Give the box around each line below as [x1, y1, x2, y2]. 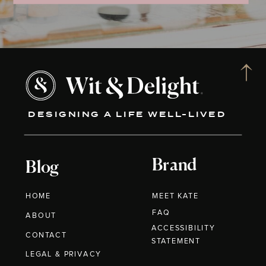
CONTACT [26, 232, 67, 240]
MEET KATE [152, 192, 199, 201]
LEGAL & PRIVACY [26, 251, 102, 259]
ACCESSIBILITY [151, 224, 216, 232]
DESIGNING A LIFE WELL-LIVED [28, 109, 227, 121]
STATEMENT [151, 237, 201, 245]
